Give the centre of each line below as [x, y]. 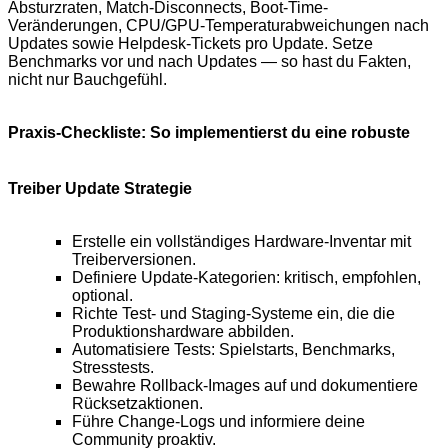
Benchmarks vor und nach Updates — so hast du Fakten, [209, 62]
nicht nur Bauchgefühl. [87, 80]
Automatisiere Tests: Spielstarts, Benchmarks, [233, 350]
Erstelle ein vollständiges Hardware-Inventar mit [241, 242]
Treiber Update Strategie [100, 189]
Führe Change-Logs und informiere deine [218, 422]
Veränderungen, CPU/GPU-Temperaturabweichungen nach [218, 26]
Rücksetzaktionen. [137, 404]
